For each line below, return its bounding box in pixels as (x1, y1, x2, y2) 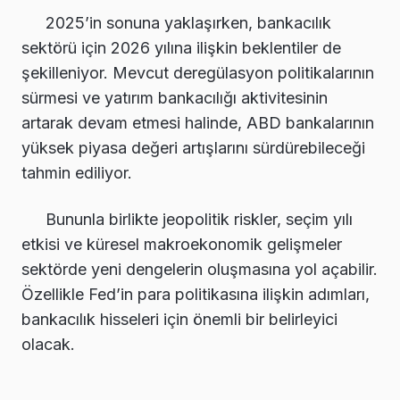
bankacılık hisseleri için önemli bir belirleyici (21, 309, 337, 329)
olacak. (21, 334, 75, 354)
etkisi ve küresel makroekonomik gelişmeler (21, 234, 342, 254)
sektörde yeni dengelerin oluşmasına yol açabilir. (21, 259, 378, 279)
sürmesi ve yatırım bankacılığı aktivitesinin (21, 87, 328, 107)
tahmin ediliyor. (21, 162, 132, 182)
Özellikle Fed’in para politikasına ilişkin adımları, (21, 284, 370, 304)
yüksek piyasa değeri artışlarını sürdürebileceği (21, 137, 365, 157)
